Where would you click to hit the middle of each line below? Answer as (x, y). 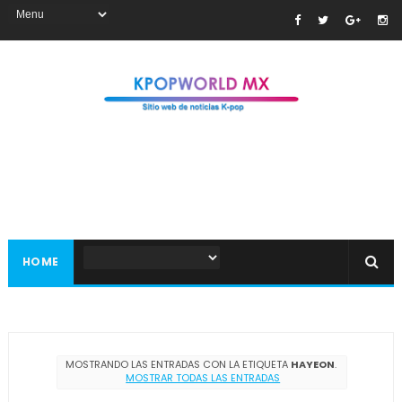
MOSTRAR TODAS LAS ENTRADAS (203, 378)
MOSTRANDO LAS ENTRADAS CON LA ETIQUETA (178, 365)
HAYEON (312, 365)
